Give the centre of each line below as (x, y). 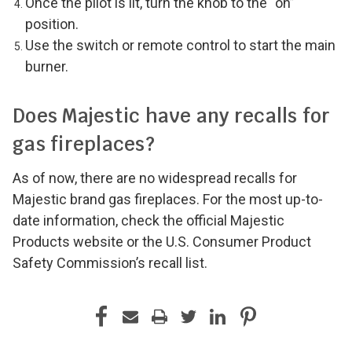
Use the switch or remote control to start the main (181, 46)
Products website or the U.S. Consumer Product (162, 242)
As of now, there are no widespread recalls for (155, 178)
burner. (47, 67)
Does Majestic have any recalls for (172, 116)
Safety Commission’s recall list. (110, 263)
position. (52, 24)
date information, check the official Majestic (148, 221)
